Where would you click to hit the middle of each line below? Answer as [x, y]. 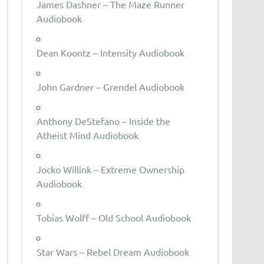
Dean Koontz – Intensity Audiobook [111, 52]
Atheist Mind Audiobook [88, 135]
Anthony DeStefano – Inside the [104, 121]
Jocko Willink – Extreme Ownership [111, 169]
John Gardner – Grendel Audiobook [111, 86]
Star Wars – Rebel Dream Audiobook [113, 251]
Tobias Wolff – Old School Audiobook [114, 217]
